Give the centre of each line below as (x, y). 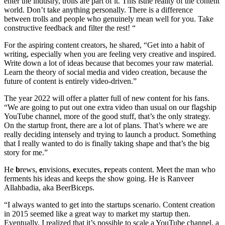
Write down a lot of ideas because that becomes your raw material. (109, 63)
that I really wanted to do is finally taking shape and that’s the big (107, 143)
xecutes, (90, 169)
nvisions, (58, 169)
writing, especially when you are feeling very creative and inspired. (110, 54)
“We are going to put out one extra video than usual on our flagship (110, 107)
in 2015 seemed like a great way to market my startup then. (97, 213)
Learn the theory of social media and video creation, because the (105, 72)
